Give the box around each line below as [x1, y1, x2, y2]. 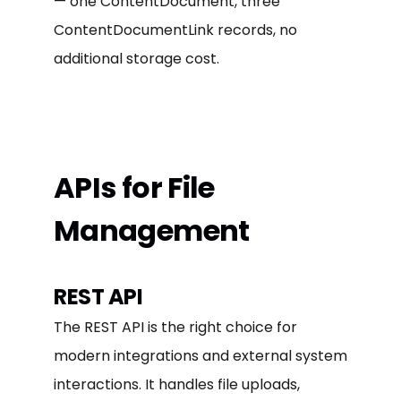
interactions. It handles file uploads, [54, 373, 300, 395]
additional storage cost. [54, 47, 219, 69]
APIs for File [54, 166, 215, 208]
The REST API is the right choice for [54, 316, 297, 337]
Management [54, 209, 250, 251]
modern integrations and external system [54, 345, 347, 366]
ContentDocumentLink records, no [54, 19, 297, 40]
